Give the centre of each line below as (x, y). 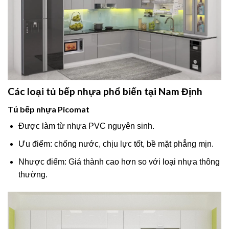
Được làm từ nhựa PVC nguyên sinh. (86, 126)
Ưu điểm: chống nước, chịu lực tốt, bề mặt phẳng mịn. (116, 144)
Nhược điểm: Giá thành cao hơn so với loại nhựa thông (119, 162)
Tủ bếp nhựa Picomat (49, 109)
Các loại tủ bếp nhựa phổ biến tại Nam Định (105, 91)
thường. (33, 174)
